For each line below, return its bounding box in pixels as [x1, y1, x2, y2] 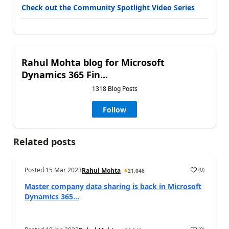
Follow [103, 104, 126, 114]
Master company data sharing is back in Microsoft [25, 181, 201, 191]
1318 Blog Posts [91, 84, 138, 93]
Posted [25, 165, 45, 174]
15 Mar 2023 [45, 165, 82, 174]
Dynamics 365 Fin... [21, 68, 108, 81]
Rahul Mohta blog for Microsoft [21, 56, 165, 68]
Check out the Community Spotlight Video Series [21, 2, 195, 12]
